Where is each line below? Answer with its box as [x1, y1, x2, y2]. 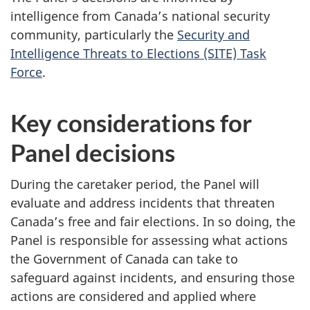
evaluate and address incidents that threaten [10, 194, 275, 212]
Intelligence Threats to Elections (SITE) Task [10, 44, 266, 62]
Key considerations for [10, 107, 252, 137]
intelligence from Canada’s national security [10, 7, 270, 24]
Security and [177, 26, 250, 43]
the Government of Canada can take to [10, 250, 238, 268]
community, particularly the [10, 26, 177, 43]
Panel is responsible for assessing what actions [10, 232, 288, 249]
